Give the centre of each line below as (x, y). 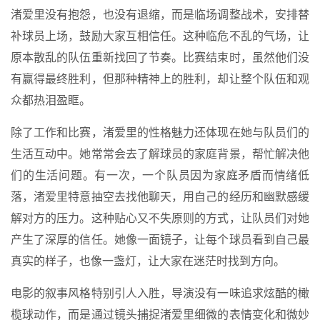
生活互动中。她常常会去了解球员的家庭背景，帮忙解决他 (160, 154)
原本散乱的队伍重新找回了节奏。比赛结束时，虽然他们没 (160, 57)
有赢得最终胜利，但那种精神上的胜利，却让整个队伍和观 (160, 79)
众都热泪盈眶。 (51, 100)
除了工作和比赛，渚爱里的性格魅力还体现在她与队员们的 (160, 132)
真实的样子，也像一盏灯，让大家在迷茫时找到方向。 (148, 261)
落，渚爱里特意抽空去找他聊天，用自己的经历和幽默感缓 (160, 196)
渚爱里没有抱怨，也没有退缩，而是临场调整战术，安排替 (160, 14)
